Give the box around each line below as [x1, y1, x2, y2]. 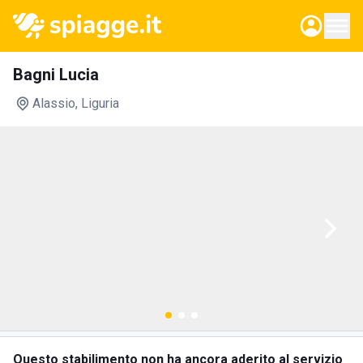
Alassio [32, 96, 75, 111]
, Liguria [75, 96, 119, 111]
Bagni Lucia [13, 65, 99, 84]
